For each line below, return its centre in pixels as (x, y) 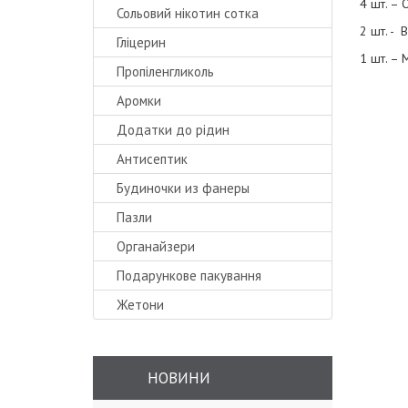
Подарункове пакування (189, 275)
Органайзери (156, 246)
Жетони (140, 305)
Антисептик (152, 159)
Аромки (139, 101)
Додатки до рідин (173, 130)
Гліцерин (141, 42)
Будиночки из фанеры (183, 188)
